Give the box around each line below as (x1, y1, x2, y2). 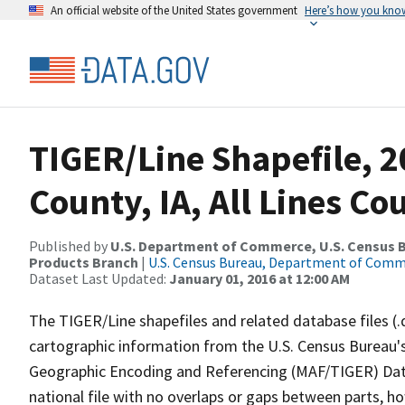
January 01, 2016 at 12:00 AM (169, 269, 350, 287)
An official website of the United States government (51, 3, 297, 17)
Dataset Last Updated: (29, 269, 169, 287)
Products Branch (29, 253, 138, 271)
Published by (29, 237, 110, 255)
